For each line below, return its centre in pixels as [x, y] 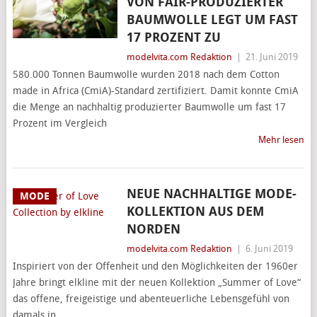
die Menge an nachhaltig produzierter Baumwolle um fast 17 [149, 107]
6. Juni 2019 [269, 249]
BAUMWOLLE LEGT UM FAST [212, 20]
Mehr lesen [282, 140]
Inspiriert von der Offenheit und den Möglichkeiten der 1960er [155, 266]
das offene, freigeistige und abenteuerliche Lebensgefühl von [151, 299]
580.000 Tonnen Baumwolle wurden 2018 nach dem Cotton [146, 75]
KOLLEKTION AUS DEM [195, 212]
